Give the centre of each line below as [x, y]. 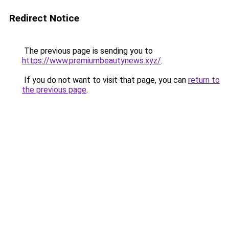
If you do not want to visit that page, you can [105, 80]
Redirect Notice [44, 18]
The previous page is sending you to [87, 51]
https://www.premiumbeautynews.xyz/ [91, 61]
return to [204, 80]
